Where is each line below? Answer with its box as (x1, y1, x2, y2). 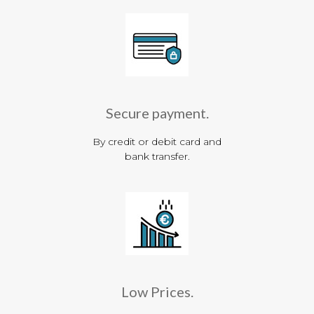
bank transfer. (124, 149, 190, 163)
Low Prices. (121, 282, 193, 300)
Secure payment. (105, 104, 209, 121)
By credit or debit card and (93, 135, 221, 148)
